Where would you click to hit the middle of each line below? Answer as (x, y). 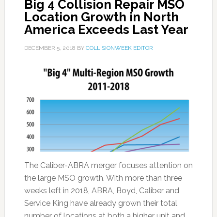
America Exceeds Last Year (106, 30)
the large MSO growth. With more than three (103, 178)
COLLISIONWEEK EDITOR (119, 48)
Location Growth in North (101, 17)
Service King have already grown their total (101, 203)
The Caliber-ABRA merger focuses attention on (108, 165)
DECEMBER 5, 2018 (50, 48)
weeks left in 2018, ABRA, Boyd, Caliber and (101, 191)
